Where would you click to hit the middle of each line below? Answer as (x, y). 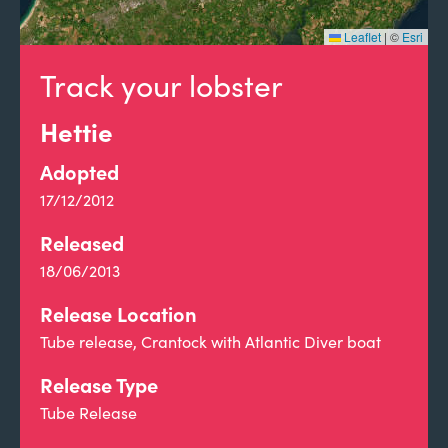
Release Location (118, 313)
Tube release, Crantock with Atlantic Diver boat (210, 341)
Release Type (99, 384)
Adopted (79, 171)
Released (82, 242)
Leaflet (361, 36)
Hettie (76, 131)
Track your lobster (161, 85)
